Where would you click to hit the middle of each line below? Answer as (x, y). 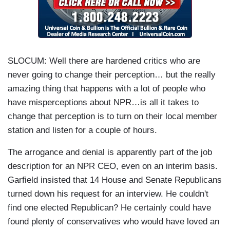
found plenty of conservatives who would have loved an (113, 222)
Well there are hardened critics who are (123, 61)
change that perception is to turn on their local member (112, 117)
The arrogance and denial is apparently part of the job (110, 152)
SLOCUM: (27, 61)
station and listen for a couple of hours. (82, 130)
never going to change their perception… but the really (112, 75)
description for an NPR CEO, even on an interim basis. (113, 166)
